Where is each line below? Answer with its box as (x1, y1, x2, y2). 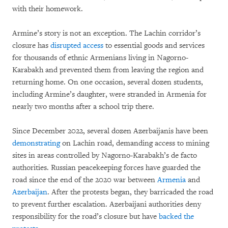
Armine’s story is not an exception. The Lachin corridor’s (12, 28, 201, 39)
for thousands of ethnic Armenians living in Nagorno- (12, 53, 188, 63)
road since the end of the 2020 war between (12, 175, 157, 185)
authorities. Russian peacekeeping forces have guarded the (12, 163, 201, 173)
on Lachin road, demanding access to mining (60, 138, 209, 149)
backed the (159, 212, 194, 222)
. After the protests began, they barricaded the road (47, 187, 213, 197)
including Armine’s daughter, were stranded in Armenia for (12, 90, 207, 100)
